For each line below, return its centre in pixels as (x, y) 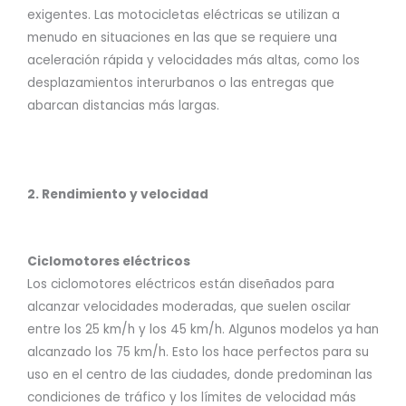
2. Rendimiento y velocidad (118, 195)
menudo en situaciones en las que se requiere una (182, 38)
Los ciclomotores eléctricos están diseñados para (181, 284)
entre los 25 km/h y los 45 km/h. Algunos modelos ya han (203, 329)
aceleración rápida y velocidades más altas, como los (193, 61)
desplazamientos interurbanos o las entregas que (181, 83)
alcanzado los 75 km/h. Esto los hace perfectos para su (198, 352)
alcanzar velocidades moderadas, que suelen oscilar (189, 307)
